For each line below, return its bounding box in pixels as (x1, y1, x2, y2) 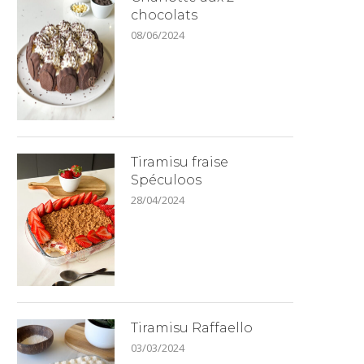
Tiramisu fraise (131, 154, 228, 171)
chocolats (131, 6, 197, 23)
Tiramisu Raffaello (131, 319, 253, 336)
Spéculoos (131, 172, 201, 188)
